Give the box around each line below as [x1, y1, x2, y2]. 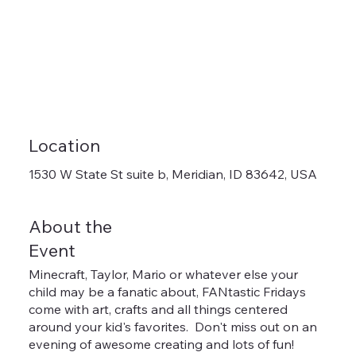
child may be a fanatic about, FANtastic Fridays [28, 283, 306, 300]
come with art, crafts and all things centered [28, 300, 288, 317]
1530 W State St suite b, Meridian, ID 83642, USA [28, 166, 317, 183]
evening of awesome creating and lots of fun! [28, 335, 294, 352]
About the [28, 215, 112, 238]
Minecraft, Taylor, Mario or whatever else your [28, 265, 298, 282]
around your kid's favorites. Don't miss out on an [28, 318, 317, 335]
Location [28, 134, 100, 157]
